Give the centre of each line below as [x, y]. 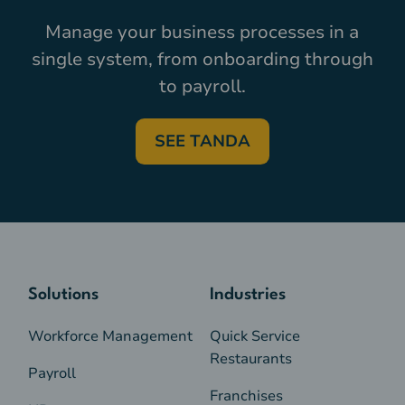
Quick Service [254, 336]
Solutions [64, 294]
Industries [247, 294]
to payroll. [202, 86]
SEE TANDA [202, 141]
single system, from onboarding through [202, 59]
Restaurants [250, 358]
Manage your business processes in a [202, 32]
